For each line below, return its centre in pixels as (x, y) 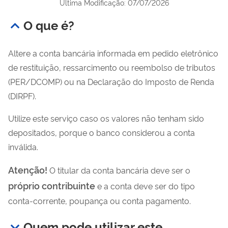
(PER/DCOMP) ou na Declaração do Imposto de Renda (111, 81)
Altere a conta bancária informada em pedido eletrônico (113, 53)
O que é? (49, 24)
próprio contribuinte (52, 185)
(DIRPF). (22, 95)
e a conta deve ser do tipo (145, 186)
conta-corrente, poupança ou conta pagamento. (99, 200)
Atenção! (28, 169)
